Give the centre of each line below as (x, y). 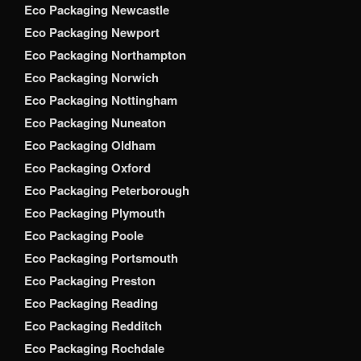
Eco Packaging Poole (84, 236)
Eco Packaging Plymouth (95, 213)
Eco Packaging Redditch (93, 326)
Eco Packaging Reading (91, 303)
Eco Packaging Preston (90, 281)
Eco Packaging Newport (92, 33)
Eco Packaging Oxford (87, 168)
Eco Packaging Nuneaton (95, 123)
